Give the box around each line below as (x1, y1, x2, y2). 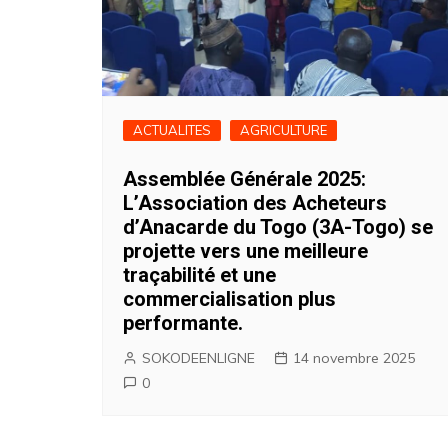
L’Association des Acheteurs (123, 191, 387, 215)
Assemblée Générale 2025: (123, 167, 366, 191)
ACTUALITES (133, 122, 211, 138)
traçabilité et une (123, 263, 276, 287)
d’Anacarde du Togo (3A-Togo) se (123, 215, 433, 239)
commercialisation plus (123, 287, 336, 311)
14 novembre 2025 (293, 349, 415, 367)
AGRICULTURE (240, 122, 327, 138)
